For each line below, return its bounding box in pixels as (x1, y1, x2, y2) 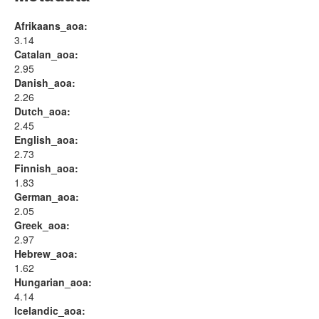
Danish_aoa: (14, 75, 75, 90)
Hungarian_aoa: (14, 275, 92, 290)
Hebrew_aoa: (14, 246, 78, 261)
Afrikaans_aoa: (14, 19, 88, 33)
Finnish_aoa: (14, 161, 78, 176)
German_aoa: (14, 189, 79, 204)
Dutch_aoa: (14, 104, 70, 119)
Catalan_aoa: (14, 47, 78, 62)
